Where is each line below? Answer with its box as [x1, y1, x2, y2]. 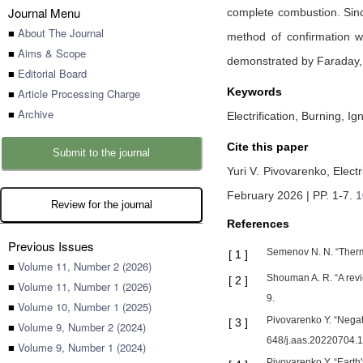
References [227, 217, 289, 230]
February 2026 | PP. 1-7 [227, 189, 349, 202]
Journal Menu [8, 4, 80, 21]
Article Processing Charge [18, 86, 140, 101]
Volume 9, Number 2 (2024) [18, 319, 146, 335]
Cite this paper [227, 140, 308, 153]
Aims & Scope [18, 45, 86, 61]
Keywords [227, 85, 282, 98]
